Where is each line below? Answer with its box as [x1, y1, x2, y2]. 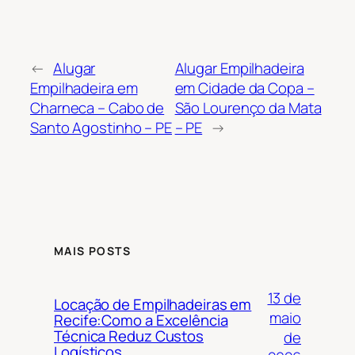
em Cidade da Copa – [174, 77, 315, 98]
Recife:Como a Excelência [54, 310, 228, 331]
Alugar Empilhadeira [174, 57, 304, 78]
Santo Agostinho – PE [30, 116, 172, 138]
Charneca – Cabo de [30, 97, 165, 118]
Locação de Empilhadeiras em [54, 294, 252, 315]
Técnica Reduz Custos [54, 326, 204, 347]
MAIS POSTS [54, 243, 131, 259]
